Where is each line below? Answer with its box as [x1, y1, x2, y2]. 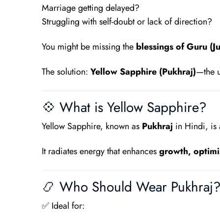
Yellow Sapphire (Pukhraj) [90, 65, 196, 78]
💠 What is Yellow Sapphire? [41, 97, 207, 117]
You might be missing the [41, 40, 136, 53]
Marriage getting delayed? [41, 1, 139, 14]
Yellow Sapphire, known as [41, 120, 142, 133]
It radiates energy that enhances [41, 145, 159, 158]
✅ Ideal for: [41, 199, 84, 212]
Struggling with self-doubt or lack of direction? [41, 15, 212, 28]
